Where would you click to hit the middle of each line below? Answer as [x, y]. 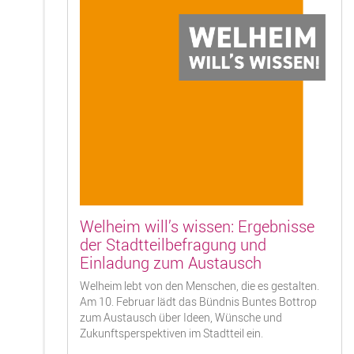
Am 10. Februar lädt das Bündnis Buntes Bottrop [198, 301]
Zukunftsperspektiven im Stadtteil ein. [171, 333]
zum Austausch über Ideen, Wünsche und [181, 317]
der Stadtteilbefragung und [173, 244]
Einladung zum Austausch [171, 262]
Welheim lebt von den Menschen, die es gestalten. [200, 286]
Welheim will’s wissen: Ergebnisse [197, 226]
